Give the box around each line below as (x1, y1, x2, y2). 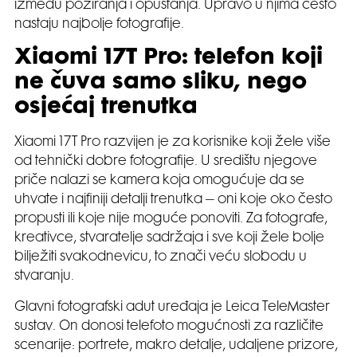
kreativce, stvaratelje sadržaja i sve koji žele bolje (14, 232, 324, 245)
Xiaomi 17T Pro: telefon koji (14, 48, 323, 70)
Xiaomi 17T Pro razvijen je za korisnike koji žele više (14, 136, 331, 150)
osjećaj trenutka (14, 97, 198, 120)
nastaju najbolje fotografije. (14, 18, 184, 32)
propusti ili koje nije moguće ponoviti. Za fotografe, (14, 213, 328, 226)
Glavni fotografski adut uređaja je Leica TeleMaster (14, 301, 330, 315)
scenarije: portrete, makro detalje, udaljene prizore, (14, 339, 338, 353)
